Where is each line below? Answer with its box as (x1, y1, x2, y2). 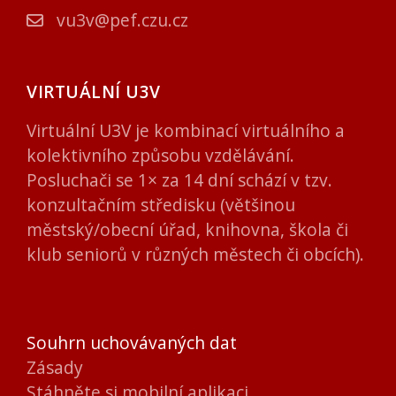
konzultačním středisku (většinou (27, 192, 295, 217)
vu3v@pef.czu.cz (52, 7, 188, 32)
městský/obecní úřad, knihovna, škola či (27, 217, 348, 241)
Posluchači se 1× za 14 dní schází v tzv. (27, 167, 332, 192)
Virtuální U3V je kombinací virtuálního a (27, 118, 345, 142)
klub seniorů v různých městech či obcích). (27, 241, 364, 266)
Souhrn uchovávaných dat (27, 330, 237, 354)
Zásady (27, 354, 83, 379)
